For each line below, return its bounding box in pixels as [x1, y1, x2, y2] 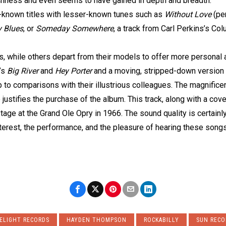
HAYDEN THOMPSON [66, 216, 127, 223]
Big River [7, 66, 38, 76]
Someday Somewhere [36, 24, 114, 33]
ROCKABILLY [143, 216, 179, 223]
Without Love [164, 10, 211, 19]
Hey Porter [55, 66, 92, 76]
